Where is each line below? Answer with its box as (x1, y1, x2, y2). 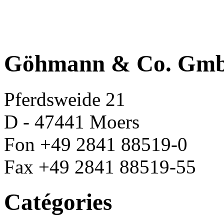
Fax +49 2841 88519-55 (4, 155, 196, 177)
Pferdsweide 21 (4, 88, 125, 110)
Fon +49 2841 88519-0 (4, 133, 187, 155)
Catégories (4, 189, 112, 215)
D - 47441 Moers (4, 110, 139, 132)
